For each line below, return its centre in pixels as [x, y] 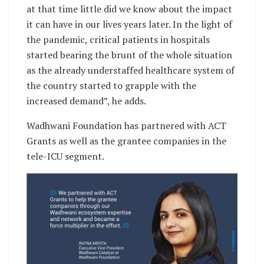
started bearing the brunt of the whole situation [129, 55]
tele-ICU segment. [66, 156]
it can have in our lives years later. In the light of [129, 24]
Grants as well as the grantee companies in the [126, 141]
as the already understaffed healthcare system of [131, 70]
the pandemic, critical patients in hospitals [118, 40]
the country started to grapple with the [111, 86]
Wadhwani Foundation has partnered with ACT [126, 126]
